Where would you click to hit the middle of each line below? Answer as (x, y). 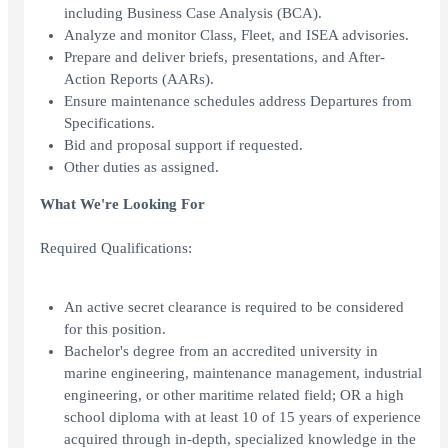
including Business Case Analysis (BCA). (193, 13)
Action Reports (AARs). (139, 79)
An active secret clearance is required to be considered (234, 307)
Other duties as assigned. (141, 167)
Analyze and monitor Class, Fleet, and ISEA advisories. (236, 35)
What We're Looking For (122, 204)
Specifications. (109, 123)
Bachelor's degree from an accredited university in (221, 351)
